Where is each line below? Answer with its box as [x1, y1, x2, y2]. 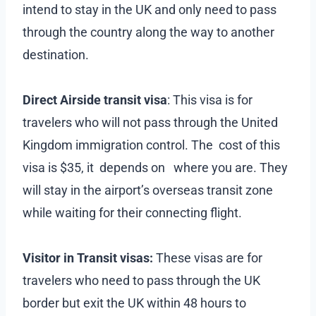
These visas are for [153, 250, 262, 265]
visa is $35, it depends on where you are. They [23, 159, 288, 175]
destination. [23, 47, 89, 62]
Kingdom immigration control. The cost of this [23, 137, 280, 152]
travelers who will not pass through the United [23, 114, 278, 130]
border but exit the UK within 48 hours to [23, 295, 246, 310]
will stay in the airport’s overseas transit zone [23, 182, 273, 197]
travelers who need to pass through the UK [23, 272, 263, 288]
